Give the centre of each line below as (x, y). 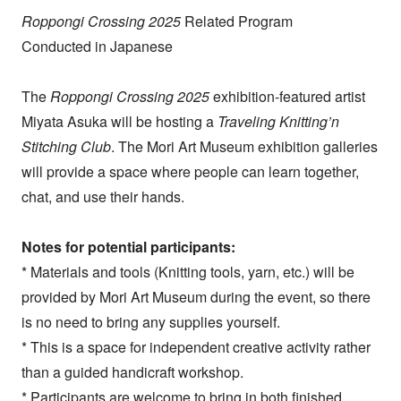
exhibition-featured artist (287, 96)
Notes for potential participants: (128, 246)
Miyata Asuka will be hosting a (119, 121)
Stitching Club (66, 146)
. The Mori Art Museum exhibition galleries (244, 146)
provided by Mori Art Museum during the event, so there (196, 296)
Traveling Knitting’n (278, 121)
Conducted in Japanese (97, 46)
